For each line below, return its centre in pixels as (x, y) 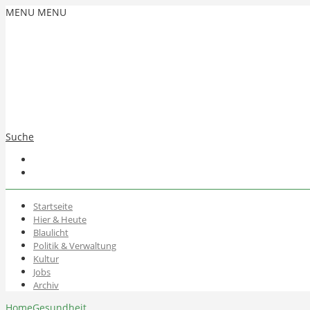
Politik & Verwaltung (75, 245)
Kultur (46, 258)
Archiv (46, 285)
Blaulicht (51, 232)
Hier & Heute (60, 219)
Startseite (53, 206)
